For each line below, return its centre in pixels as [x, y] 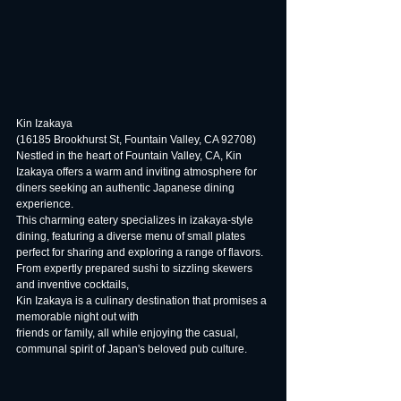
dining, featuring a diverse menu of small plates [132, 236]
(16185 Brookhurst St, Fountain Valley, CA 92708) [136, 140]
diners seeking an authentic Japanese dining [127, 188]
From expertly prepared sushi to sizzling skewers [136, 269]
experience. [45, 204]
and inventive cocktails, [73, 285]
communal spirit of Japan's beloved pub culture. [132, 349]
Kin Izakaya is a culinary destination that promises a [143, 301]
